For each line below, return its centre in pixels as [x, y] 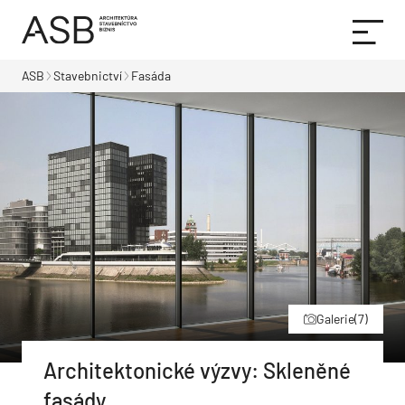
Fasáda [151, 75]
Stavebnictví [88, 75]
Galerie [335, 318]
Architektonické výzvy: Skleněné [197, 370]
